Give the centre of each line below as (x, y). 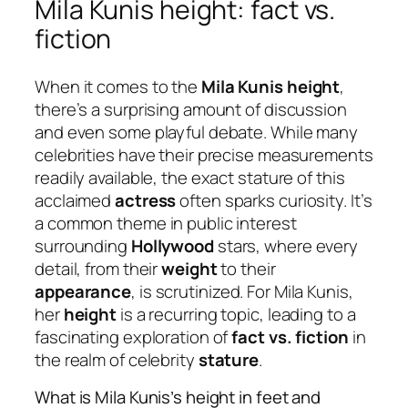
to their (246, 268)
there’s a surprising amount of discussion (191, 109)
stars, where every (286, 245)
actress (146, 200)
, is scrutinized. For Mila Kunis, (242, 291)
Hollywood (172, 245)
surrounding (83, 245)
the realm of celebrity (117, 359)
